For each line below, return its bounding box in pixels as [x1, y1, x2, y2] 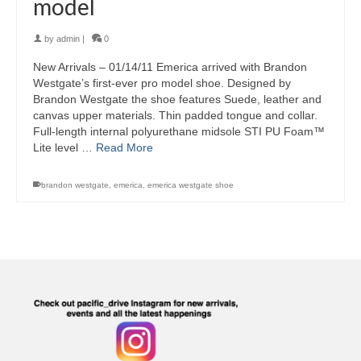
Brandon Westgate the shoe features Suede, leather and [33, 93, 322, 106]
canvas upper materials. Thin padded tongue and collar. [33, 109, 321, 122]
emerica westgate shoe [147, 180, 234, 190]
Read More [96, 141, 153, 155]
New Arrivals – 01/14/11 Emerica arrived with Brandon [33, 60, 307, 74]
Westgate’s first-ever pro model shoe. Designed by [33, 77, 291, 90]
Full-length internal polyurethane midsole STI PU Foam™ [33, 125, 325, 139]
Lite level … [33, 141, 96, 155]
